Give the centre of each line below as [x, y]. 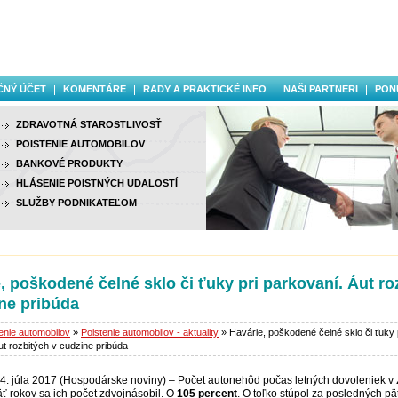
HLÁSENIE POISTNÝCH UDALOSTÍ [97, 183]
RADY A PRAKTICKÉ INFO [205, 89]
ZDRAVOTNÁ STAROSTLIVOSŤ [89, 124]
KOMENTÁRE [95, 89]
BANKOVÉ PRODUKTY [69, 163]
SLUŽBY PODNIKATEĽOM [76, 203]
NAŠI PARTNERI [321, 89]
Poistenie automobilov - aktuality [150, 332]
